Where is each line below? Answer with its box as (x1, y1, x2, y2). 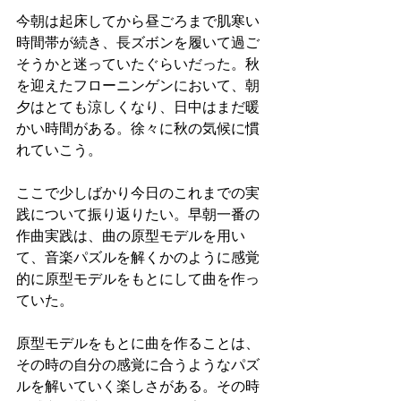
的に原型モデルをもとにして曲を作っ (16, 271, 260, 287)
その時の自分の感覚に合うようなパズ (16, 357, 260, 373)
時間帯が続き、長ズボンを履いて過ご (16, 35, 260, 51)
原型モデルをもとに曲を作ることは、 (16, 336, 260, 352)
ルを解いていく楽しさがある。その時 (16, 379, 260, 395)
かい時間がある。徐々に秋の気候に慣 (16, 121, 260, 137)
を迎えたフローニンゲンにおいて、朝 (16, 78, 260, 94)
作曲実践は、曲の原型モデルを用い (16, 228, 245, 244)
